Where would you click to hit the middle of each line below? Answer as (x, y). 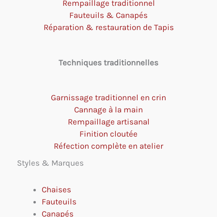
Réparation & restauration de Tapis (108, 27)
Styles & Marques (50, 163)
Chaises (56, 189)
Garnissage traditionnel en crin (108, 98)
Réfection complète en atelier (108, 146)
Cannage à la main (108, 110)
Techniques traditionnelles (108, 62)
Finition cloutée (108, 134)
